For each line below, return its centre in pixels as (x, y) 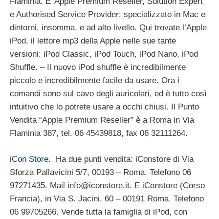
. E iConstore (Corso (167, 185)
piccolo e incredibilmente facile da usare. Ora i (95, 81)
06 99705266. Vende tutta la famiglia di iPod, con (99, 212)
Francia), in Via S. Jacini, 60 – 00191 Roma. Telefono (107, 198)
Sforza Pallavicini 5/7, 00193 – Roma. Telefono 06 (100, 172)
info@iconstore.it (99, 185)
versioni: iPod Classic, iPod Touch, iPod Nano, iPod (104, 54)
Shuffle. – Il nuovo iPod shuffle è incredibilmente (98, 67)
